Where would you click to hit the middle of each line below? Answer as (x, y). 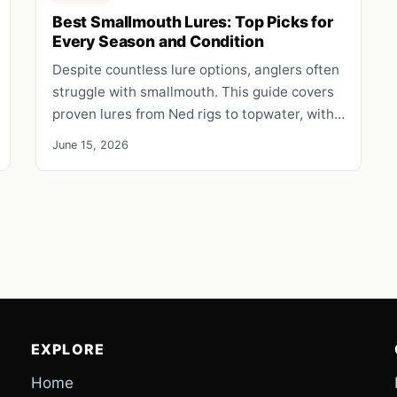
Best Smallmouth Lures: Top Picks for (193, 21)
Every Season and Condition (158, 41)
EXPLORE (68, 349)
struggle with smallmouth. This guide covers (193, 91)
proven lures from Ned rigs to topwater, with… (198, 113)
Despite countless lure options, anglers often (196, 69)
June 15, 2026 (90, 144)
